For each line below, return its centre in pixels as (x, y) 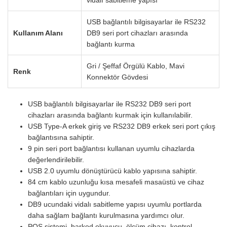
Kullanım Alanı (38, 33)
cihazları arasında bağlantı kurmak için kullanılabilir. (110, 115)
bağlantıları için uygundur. (69, 193)
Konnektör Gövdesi (117, 77)
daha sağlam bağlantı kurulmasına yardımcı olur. (106, 215)
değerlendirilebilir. (56, 159)
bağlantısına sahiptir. (61, 137)
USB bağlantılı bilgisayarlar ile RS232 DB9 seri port (109, 104)
